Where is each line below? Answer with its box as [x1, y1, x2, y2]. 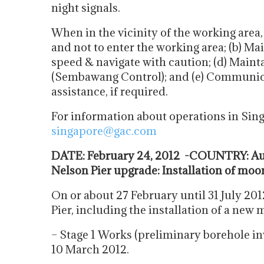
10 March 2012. [51, 242, 129, 256]
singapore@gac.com [51, 124, 157, 138]
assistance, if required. [51, 84, 168, 98]
